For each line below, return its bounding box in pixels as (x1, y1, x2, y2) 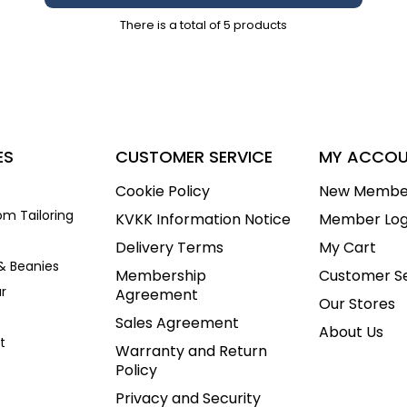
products (231, 15, 287, 34)
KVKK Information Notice (115, 208, 291, 230)
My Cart (319, 236, 376, 258)
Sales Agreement (115, 312, 239, 333)
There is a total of (120, 15, 223, 34)
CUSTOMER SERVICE (115, 144, 273, 168)
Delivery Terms (115, 236, 223, 258)
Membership (115, 264, 206, 286)
